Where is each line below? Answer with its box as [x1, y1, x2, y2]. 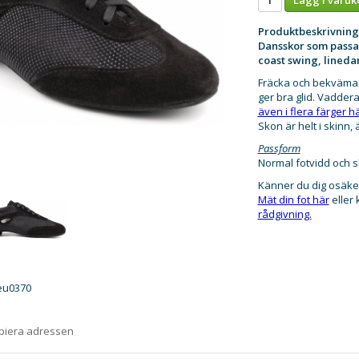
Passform [257, 140, 301, 155]
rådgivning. [257, 206, 312, 221]
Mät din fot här [257, 192, 329, 207]
